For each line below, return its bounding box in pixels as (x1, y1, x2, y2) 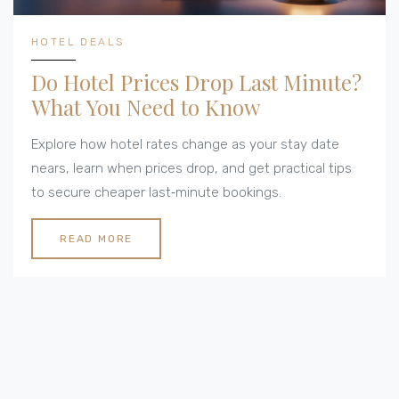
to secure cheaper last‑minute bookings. (31, 184, 281, 201)
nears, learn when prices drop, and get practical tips (31, 160, 352, 177)
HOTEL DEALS (31, 36, 125, 49)
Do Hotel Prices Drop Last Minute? (31, 68, 362, 97)
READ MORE (60, 232, 134, 246)
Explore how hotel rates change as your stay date (31, 136, 339, 153)
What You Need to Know (31, 93, 260, 122)
